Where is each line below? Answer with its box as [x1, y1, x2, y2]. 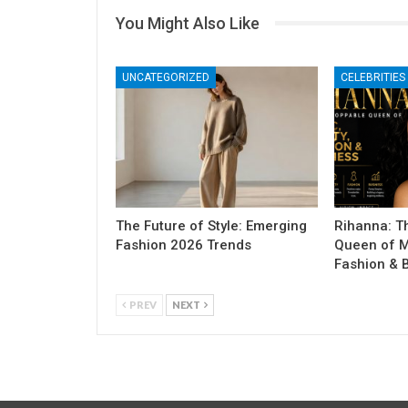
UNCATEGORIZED [122, 70, 209, 84]
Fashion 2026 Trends [116, 236, 251, 253]
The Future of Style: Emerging [116, 217, 307, 234]
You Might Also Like [116, 13, 260, 33]
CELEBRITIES [340, 70, 405, 84]
